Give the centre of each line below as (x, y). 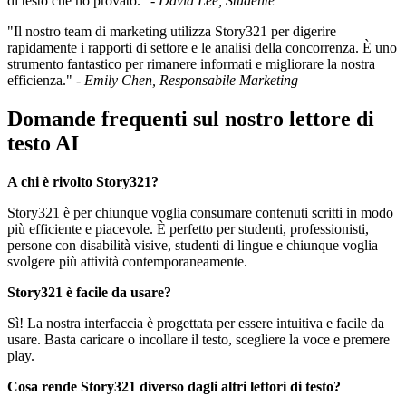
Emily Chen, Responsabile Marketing (191, 81)
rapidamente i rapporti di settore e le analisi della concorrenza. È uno (202, 48)
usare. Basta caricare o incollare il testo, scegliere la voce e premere (198, 339)
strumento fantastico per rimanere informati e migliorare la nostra (191, 64)
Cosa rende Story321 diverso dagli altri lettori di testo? (174, 387)
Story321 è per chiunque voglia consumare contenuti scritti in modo (200, 213)
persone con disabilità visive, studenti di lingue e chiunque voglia (193, 245)
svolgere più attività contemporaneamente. (127, 261)
